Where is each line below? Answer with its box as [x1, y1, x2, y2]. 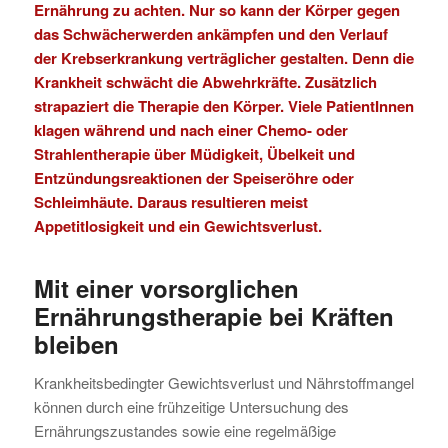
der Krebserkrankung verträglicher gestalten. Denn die [33, 46, 414, 69]
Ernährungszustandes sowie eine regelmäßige [33, 419, 336, 441]
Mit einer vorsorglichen [33, 270, 299, 305]
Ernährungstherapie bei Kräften [33, 298, 394, 333]
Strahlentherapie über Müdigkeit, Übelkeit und [33, 142, 355, 165]
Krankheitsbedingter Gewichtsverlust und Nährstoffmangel [33, 371, 414, 393]
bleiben [33, 326, 119, 361]
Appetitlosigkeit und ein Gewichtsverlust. [33, 214, 322, 237]
